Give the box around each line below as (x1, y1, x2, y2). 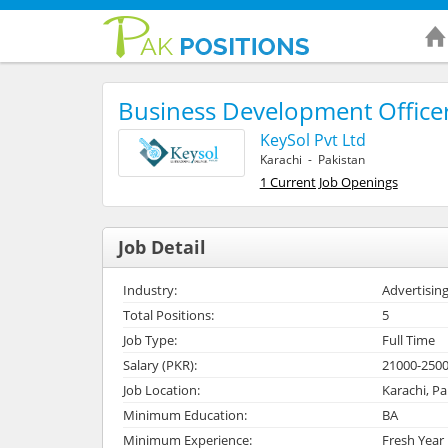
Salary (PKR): (123, 355, 197, 374)
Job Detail (118, 234, 206, 259)
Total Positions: (123, 305, 214, 324)
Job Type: (123, 330, 177, 349)
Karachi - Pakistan (259, 150, 365, 168)
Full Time (381, 330, 435, 349)
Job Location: (123, 380, 200, 399)
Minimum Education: (123, 405, 247, 424)
